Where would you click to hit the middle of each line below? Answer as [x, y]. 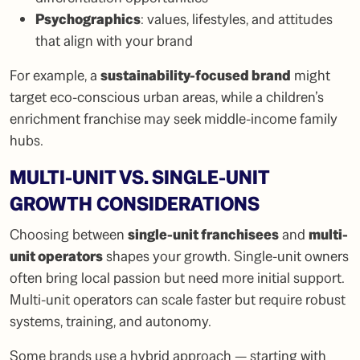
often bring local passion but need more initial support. [177, 278]
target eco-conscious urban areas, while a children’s [167, 97]
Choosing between [69, 235]
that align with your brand [114, 41]
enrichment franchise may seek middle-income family [174, 119]
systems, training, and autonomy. [110, 321]
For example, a [55, 76]
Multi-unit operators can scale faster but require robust [178, 300]
